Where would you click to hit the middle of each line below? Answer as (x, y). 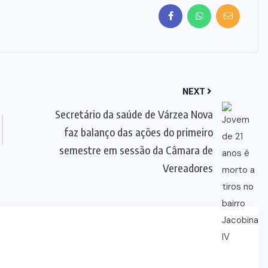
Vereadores (188, 167)
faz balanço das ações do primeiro (138, 132)
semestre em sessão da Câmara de (136, 150)
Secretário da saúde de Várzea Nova (134, 114)
